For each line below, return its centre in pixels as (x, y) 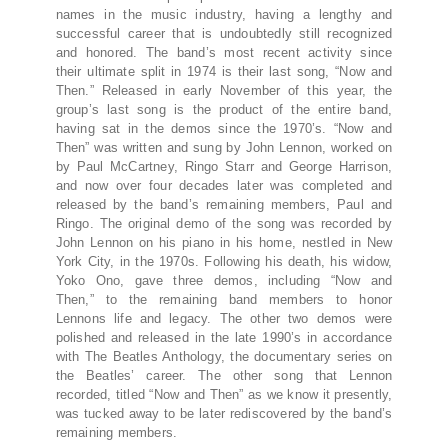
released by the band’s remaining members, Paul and (224, 205)
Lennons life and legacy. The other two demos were (224, 319)
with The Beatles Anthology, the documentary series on (224, 357)
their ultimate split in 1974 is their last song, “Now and (224, 72)
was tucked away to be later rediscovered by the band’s (224, 414)
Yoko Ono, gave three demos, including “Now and (224, 281)
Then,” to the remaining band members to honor (224, 300)
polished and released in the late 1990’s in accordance (224, 338)
